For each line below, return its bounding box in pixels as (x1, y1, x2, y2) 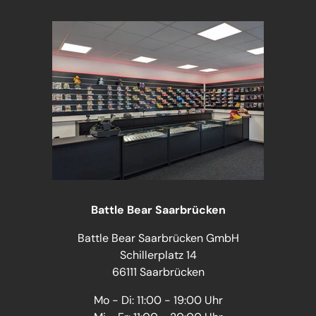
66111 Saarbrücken (111, 264, 205, 279)
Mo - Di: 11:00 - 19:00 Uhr (93, 292, 223, 308)
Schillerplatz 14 (119, 247, 197, 262)
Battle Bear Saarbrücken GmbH (77, 230, 239, 245)
